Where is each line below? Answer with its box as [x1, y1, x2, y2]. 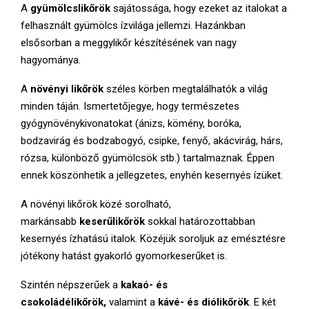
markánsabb [21, 215, 77, 228]
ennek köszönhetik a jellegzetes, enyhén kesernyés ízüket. [21, 168, 283, 181]
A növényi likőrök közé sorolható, [21, 197, 171, 210]
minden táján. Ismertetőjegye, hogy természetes [21, 99, 239, 112]
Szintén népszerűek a [21, 278, 121, 291]
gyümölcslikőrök [30, 1, 113, 14]
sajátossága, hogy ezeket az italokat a [113, 1, 287, 14]
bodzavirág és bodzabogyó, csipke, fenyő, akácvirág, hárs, [21, 134, 283, 147]
